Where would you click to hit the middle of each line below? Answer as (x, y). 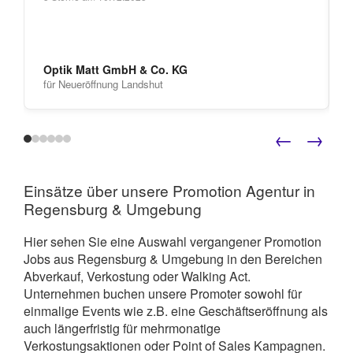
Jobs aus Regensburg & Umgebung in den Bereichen (173, 258)
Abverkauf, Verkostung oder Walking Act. (137, 276)
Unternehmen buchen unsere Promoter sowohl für (163, 293)
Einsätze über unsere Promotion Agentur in (169, 191)
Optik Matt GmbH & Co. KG (115, 69)
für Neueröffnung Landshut (103, 84)
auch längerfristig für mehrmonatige (122, 328)
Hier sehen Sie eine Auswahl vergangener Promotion (173, 241)
